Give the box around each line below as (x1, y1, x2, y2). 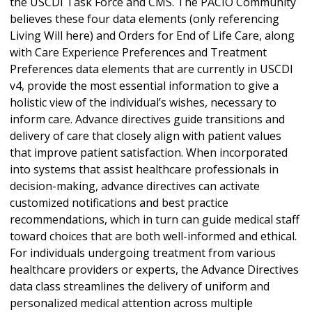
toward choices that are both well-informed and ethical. (10, 228, 297, 244)
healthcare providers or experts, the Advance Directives (10, 262, 299, 278)
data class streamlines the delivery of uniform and (10, 279, 270, 295)
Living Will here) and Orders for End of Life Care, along (10, 28, 295, 44)
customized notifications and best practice (10, 195, 228, 211)
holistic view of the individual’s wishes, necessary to (10, 95, 276, 111)
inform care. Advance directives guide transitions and (10, 111, 285, 127)
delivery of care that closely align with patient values (10, 128, 281, 144)
